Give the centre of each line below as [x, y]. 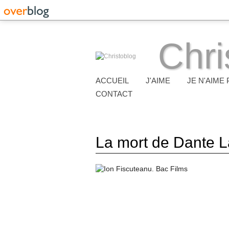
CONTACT [114, 94]
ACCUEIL [112, 81]
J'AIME [158, 81]
